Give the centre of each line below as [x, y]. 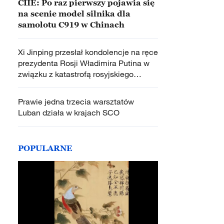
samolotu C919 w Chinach [71, 24]
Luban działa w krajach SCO [69, 112]
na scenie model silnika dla [74, 13]
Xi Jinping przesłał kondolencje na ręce [88, 52]
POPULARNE [45, 148]
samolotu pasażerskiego [62, 85]
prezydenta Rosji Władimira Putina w [84, 63]
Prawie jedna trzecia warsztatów [76, 101]
